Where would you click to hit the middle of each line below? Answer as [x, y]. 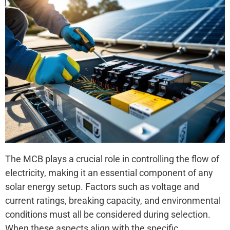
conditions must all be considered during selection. [108, 214]
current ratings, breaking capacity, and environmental [113, 200]
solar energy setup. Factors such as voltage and [102, 186]
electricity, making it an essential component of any [109, 172]
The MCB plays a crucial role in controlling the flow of [112, 159]
